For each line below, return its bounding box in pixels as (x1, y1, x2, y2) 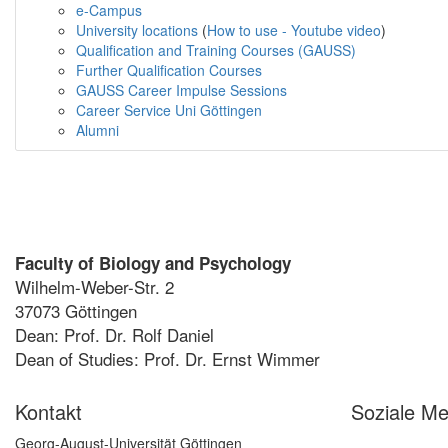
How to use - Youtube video (207, 19, 381, 40)
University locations (76, 19, 198, 40)
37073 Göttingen (15, 297, 137, 323)
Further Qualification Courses (76, 59, 262, 80)
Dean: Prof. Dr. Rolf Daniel (15, 321, 214, 347)
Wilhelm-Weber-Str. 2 (15, 273, 174, 299)
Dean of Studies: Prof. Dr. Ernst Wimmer (15, 345, 320, 371)
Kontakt (15, 396, 82, 426)
